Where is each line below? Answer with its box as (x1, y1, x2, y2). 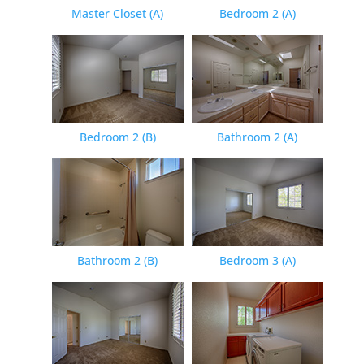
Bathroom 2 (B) (77, 252, 158, 268)
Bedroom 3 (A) (219, 252, 296, 268)
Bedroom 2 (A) (219, 5, 296, 21)
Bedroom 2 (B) (79, 128, 156, 145)
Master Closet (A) (71, 5, 164, 21)
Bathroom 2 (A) (217, 128, 298, 145)
